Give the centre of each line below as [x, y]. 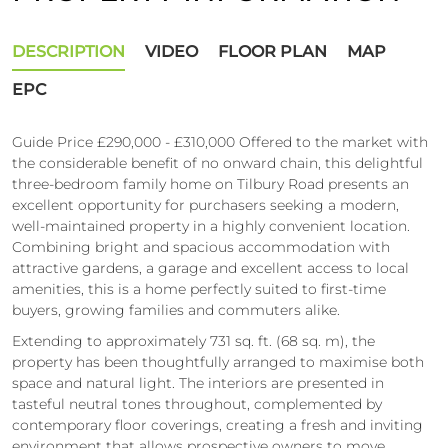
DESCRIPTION [68, 51]
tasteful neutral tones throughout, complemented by [197, 403]
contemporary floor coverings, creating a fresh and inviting [217, 424]
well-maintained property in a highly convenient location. [211, 225]
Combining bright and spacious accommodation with [201, 246]
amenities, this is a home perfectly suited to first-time [199, 288]
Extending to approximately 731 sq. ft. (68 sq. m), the [193, 340]
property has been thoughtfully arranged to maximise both [218, 361]
